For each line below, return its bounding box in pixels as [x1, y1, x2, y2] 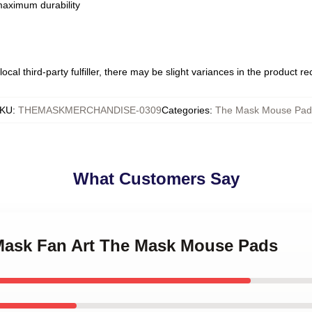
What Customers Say [72, 169, 240, 188]
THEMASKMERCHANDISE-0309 [17, 104, 162, 116]
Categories [161, 104, 210, 116]
